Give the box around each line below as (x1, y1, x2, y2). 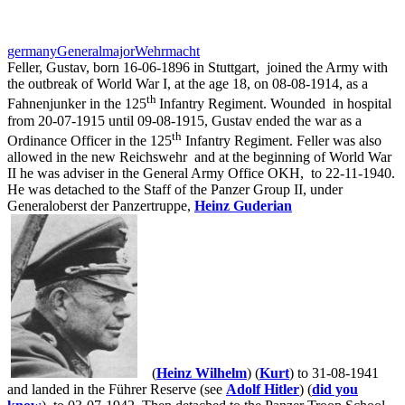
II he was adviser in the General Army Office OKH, (7, 165, 307, 182)
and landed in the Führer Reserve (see (7, 381, 226, 398)
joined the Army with (263, 60, 388, 76)
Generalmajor (57, 43, 135, 60)
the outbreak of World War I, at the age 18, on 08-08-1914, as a (7, 76, 368, 92)
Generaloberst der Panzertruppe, (7, 198, 194, 214)
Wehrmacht (135, 43, 200, 60)
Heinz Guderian (194, 198, 292, 214)
